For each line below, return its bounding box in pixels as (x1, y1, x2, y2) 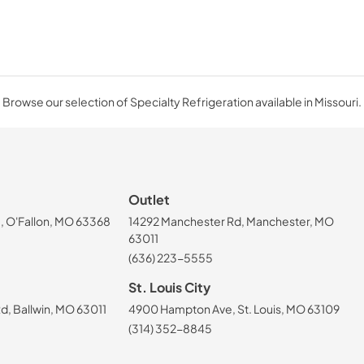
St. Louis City (128, 279, 210, 296)
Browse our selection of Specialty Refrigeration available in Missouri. (2, 94, 362, 110)
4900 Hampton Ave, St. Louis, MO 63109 (128, 301, 340, 316)
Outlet (128, 192, 170, 208)
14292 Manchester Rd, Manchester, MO (128, 213, 334, 228)
